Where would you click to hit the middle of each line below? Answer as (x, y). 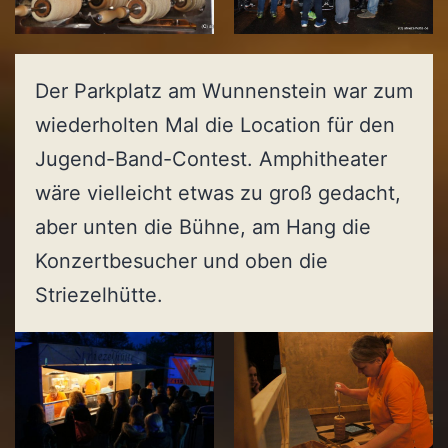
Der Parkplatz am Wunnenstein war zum (224, 91)
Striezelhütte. (99, 295)
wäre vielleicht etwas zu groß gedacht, (218, 193)
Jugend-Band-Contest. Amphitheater (211, 159)
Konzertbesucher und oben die (181, 261)
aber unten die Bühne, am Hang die (203, 227)
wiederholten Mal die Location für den (215, 125)
